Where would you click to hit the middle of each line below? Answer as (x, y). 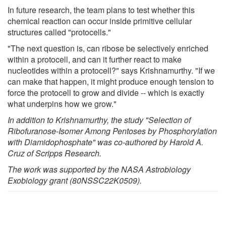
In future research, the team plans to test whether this (101, 10)
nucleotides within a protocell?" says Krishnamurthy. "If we (111, 71)
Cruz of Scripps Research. (54, 153)
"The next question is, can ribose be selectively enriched (108, 48)
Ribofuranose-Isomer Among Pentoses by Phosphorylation (112, 131)
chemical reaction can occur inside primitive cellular (100, 21)
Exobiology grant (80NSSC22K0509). (75, 181)
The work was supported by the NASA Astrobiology (99, 169)
